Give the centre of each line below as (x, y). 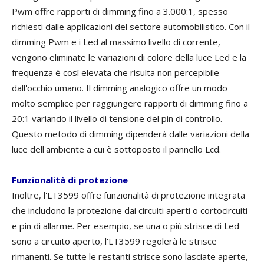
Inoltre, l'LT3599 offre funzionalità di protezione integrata (128, 195)
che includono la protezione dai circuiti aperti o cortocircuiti (130, 211)
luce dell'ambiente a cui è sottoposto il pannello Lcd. (116, 149)
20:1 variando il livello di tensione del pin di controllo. (117, 119)
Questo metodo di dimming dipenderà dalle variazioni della (131, 134)
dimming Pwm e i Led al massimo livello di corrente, (116, 42)
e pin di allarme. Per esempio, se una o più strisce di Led (126, 226)
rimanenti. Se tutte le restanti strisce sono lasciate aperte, (130, 257)
